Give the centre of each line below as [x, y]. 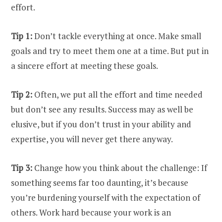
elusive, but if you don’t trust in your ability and [101, 124]
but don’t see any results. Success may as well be [102, 110]
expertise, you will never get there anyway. [93, 139]
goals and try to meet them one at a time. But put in [110, 51]
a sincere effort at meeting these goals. [85, 65]
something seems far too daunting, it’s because [100, 183]
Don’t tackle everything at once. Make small [117, 36]
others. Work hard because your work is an [91, 213]
